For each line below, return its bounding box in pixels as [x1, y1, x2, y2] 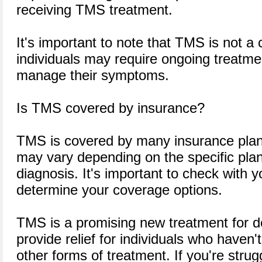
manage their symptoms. [16, 67, 169, 83]
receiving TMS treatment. [16, 2, 173, 18]
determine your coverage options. [16, 182, 222, 198]
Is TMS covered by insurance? [16, 100, 205, 116]
